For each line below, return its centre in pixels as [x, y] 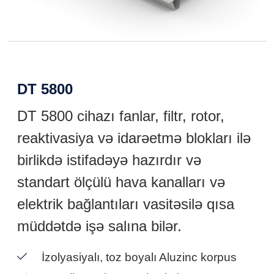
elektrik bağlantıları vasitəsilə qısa [126, 204]
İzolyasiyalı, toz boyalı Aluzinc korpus [139, 257]
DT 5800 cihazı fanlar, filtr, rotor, [121, 116]
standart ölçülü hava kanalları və [121, 182]
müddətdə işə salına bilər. [99, 226]
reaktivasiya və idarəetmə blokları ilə [134, 138]
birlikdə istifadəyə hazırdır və [109, 160]
